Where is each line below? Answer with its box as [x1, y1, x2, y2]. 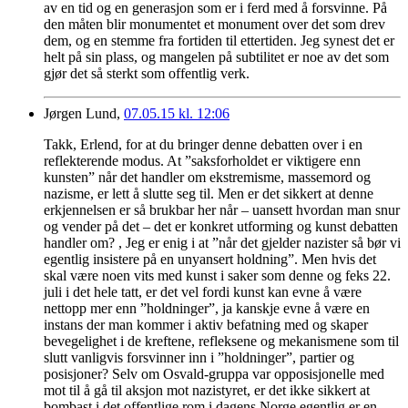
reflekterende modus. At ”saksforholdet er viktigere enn [44, 152, 361, 168]
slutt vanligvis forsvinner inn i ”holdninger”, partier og [44, 349, 354, 365]
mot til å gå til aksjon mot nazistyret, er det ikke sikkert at [44, 382, 370, 398]
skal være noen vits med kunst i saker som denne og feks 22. [44, 267, 391, 283]
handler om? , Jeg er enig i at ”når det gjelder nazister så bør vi [44, 234, 401, 250]
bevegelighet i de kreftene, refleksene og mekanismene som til [44, 332, 399, 349]
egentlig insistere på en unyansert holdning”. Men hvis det [44, 250, 376, 267]
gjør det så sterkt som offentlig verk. [44, 65, 250, 81]
